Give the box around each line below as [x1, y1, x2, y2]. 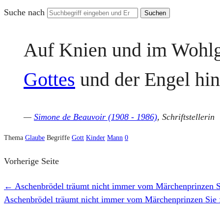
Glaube [25, 134, 45, 142]
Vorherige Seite [4, 156, 59, 166]
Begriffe [47, 134, 72, 142]
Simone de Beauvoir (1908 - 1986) [34, 112, 157, 122]
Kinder [86, 134, 105, 142]
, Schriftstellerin [157, 112, 215, 122]
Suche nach [4, 7, 47, 17]
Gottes [24, 68, 75, 90]
